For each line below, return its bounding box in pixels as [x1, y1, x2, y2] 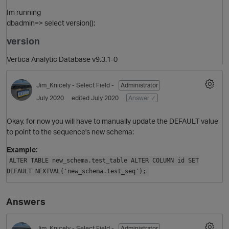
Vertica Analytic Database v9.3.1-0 [7, 55, 118, 64]
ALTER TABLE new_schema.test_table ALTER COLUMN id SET [9, 157, 199, 165]
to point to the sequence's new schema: [7, 127, 134, 136]
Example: [7, 145, 37, 154]
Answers [6, 195, 45, 207]
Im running [7, 8, 41, 17]
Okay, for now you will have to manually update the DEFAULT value [7, 116, 218, 125]
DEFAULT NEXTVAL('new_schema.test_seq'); [7, 168, 146, 175]
